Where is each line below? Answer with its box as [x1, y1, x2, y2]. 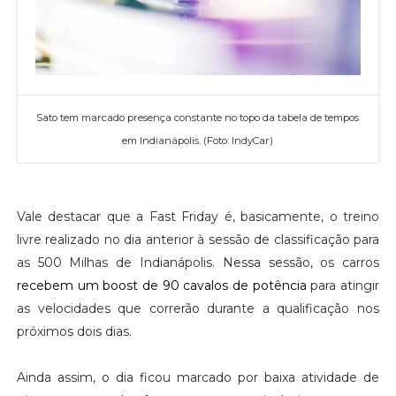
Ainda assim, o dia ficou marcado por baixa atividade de [16, 369, 380, 385]
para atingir [306, 277, 380, 293]
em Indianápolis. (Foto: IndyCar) [122, 133, 274, 147]
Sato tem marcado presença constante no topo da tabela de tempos [36, 110, 360, 124]
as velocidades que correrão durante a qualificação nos [16, 300, 380, 316]
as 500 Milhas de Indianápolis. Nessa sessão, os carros [16, 254, 380, 270]
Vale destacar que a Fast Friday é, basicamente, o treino [16, 208, 380, 225]
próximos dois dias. [16, 323, 132, 339]
